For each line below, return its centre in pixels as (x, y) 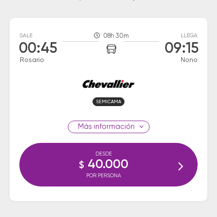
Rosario (32, 60)
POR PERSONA (104, 176)
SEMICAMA (108, 102)
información (113, 127)
